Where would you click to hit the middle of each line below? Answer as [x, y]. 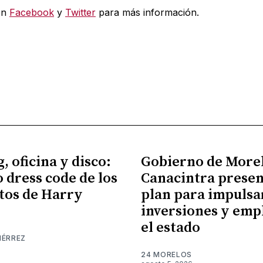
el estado [171, 227]
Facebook [31, 13]
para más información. [147, 13]
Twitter [80, 13]
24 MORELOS [166, 254]
